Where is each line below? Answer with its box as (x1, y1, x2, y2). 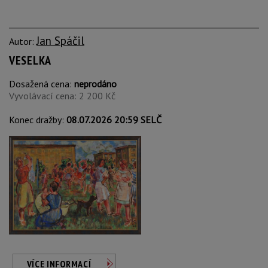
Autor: (9, 35, 36, 47)
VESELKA (9, 53, 51, 68)
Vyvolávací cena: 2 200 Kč (9, 90, 115, 102)
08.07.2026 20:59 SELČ (66, 114, 162, 126)
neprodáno (74, 78, 117, 90)
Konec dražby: (9, 114, 66, 126)
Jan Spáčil (36, 33, 84, 48)
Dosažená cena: (9, 78, 74, 90)
